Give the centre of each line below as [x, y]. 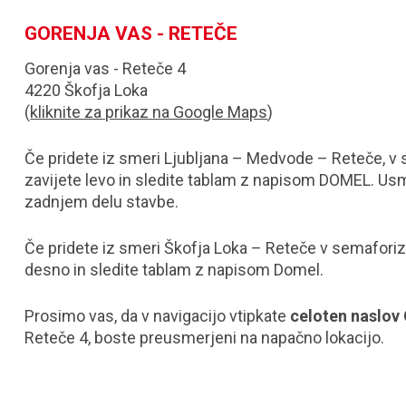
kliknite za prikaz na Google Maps [149, 112]
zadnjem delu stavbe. [106, 202]
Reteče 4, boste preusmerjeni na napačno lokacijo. [205, 338]
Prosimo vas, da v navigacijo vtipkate [158, 316]
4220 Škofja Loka [87, 90]
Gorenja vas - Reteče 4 [106, 68]
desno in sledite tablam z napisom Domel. [178, 270]
